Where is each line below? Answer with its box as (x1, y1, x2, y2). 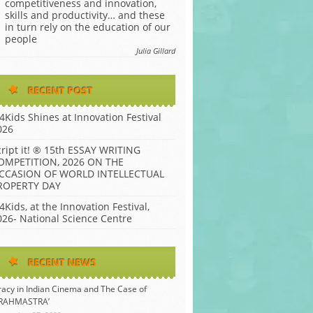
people (5, 32, 37, 45)
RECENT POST (28, 84, 93, 97)
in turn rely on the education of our (5, 20, 170, 34)
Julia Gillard (136, 45, 175, 56)
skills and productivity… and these (5, 8, 165, 22)
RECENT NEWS (28, 256, 96, 269)
